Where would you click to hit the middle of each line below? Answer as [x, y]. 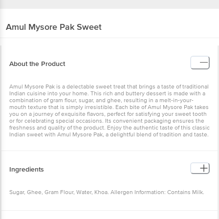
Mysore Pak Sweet [65, 27]
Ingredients [27, 169]
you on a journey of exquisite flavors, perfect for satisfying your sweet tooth [108, 114]
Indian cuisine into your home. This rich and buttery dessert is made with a [107, 93]
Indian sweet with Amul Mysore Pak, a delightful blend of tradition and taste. [109, 134]
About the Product [37, 64]
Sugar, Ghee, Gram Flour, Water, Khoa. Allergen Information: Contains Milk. [107, 192]
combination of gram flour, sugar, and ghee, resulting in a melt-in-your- [101, 100]
